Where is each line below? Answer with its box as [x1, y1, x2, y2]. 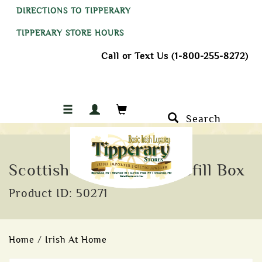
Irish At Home [45, 235, 107, 245]
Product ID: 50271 [9, 187, 108, 199]
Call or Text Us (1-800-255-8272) [101, 51, 249, 61]
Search [179, 113, 221, 125]
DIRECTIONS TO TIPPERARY [16, 6, 131, 15]
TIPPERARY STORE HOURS [16, 29, 124, 37]
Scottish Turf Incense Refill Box [9, 161, 245, 179]
